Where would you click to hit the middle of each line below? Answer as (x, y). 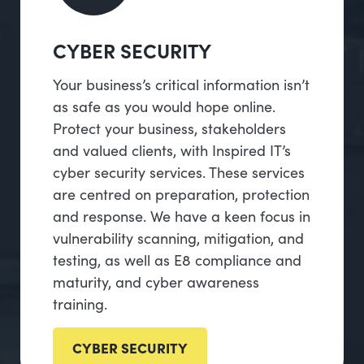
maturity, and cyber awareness (156, 282)
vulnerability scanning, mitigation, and (178, 238)
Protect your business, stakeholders (169, 128)
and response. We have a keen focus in (182, 216)
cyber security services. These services (179, 172)
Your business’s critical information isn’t (181, 84)
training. (80, 304)
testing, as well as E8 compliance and (177, 260)
